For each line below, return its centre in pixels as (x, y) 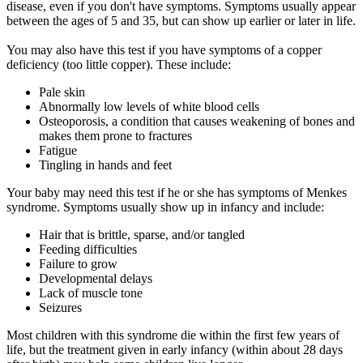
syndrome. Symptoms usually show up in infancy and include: (165, 207)
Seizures (60, 308)
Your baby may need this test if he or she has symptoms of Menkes (177, 193)
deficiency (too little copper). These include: (119, 65)
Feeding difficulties (88, 250)
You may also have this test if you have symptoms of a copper (164, 50)
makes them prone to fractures (115, 136)
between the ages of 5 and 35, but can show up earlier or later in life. (181, 21)
